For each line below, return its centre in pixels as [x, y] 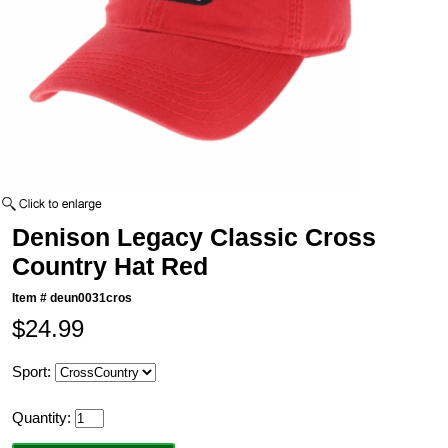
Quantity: [44, 418]
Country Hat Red [110, 266]
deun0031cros [91, 298]
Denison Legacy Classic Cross [194, 237]
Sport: [34, 372]
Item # [31, 298]
